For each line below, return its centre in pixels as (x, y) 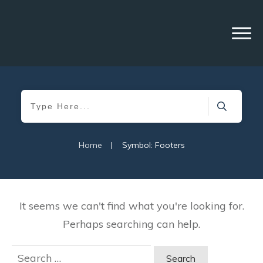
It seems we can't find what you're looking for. (131, 205)
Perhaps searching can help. (131, 224)
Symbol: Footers (153, 145)
